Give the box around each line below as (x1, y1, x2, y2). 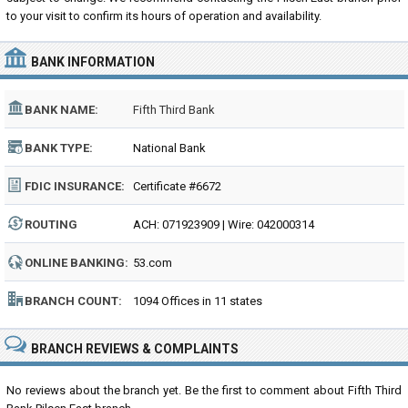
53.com (133, 256, 172, 270)
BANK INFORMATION (31, 55, 155, 69)
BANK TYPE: (25, 141, 93, 155)
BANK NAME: (25, 103, 98, 117)
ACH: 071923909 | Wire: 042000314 (133, 218, 314, 231)
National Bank (133, 141, 206, 155)
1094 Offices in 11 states (133, 294, 262, 308)
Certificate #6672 (133, 179, 221, 193)
